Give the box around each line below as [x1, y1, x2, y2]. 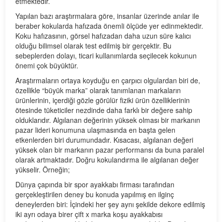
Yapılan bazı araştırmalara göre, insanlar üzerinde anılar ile [15, 11, 200, 21]
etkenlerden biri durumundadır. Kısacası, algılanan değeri [15, 135, 194, 145]
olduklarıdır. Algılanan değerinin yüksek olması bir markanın [15, 115, 201, 125]
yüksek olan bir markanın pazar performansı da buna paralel [15, 145, 205, 155]
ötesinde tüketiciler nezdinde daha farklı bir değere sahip [15, 105, 193, 115]
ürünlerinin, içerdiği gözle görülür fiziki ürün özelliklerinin [15, 95, 190, 105]
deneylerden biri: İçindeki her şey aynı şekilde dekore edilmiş [15, 199, 206, 209]
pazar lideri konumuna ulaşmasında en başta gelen [15, 125, 176, 135]
